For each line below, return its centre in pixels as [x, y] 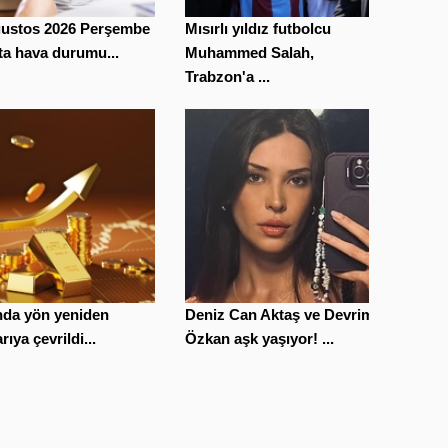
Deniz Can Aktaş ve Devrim [279, 314]
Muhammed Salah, [249, 52]
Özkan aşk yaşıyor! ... [259, 338]
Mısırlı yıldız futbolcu [257, 28]
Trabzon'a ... [227, 76]
